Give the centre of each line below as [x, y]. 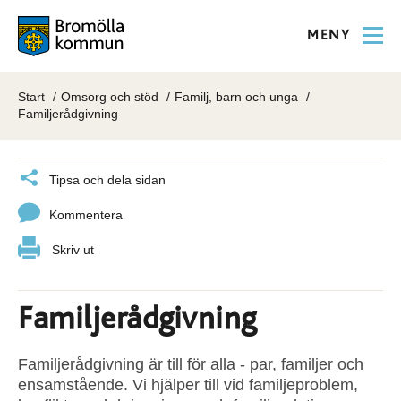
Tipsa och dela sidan [107, 180]
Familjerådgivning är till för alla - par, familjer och [191, 364]
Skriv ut [73, 250]
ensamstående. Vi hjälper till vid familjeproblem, [188, 385]
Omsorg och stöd [110, 97]
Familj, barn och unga [236, 97]
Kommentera [86, 215]
